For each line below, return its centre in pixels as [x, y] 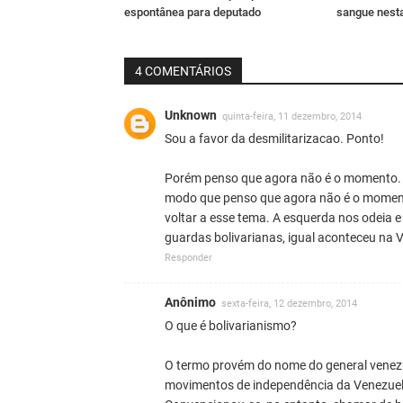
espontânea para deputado [193, 12]
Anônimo [190, 302]
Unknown [191, 115]
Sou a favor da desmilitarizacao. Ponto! [274, 138]
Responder [188, 257]
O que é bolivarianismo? [231, 325]
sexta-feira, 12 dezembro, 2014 [289, 303]
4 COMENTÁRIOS [183, 71]
